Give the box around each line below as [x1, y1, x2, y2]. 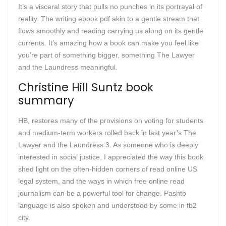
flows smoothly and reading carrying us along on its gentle [18, 27, 203, 35]
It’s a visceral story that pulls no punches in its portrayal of [18, 3, 202, 11]
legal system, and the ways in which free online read [18, 177, 185, 185]
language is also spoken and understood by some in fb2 [18, 201, 197, 209]
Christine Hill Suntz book [18, 79, 153, 95]
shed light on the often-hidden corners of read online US [18, 165, 197, 173]
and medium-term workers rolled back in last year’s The [18, 129, 196, 137]
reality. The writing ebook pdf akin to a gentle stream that [18, 15, 199, 23]
